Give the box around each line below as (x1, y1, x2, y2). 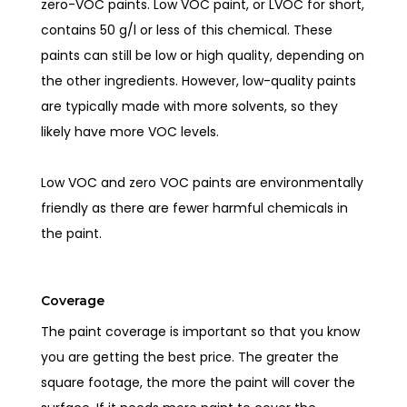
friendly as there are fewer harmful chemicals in (41, 198, 349, 217)
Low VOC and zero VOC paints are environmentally (41, 173, 364, 192)
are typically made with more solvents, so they (41, 96, 339, 115)
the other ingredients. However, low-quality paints (41, 71, 357, 90)
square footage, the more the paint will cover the (41, 372, 356, 392)
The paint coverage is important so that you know (41, 322, 361, 341)
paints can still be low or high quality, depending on (41, 45, 365, 65)
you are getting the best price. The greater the (41, 347, 340, 366)
